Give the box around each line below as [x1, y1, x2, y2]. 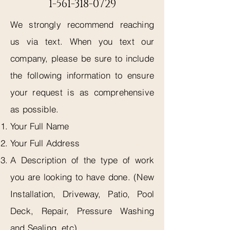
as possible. [10, 103, 62, 114]
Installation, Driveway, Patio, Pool [10, 188, 154, 199]
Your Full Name [10, 120, 69, 131]
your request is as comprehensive [10, 86, 154, 98]
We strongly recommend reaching [10, 18, 154, 30]
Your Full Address [10, 137, 80, 148]
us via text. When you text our [10, 35, 154, 47]
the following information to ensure [10, 69, 154, 81]
